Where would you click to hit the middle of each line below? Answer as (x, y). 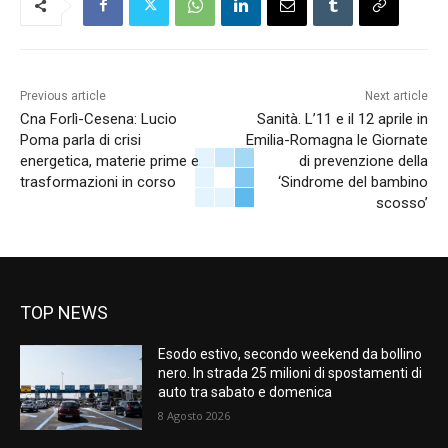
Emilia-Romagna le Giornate (336, 139)
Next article (396, 95)
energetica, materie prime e (109, 160)
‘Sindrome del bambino (352, 181)
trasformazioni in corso (98, 181)
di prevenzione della (363, 160)
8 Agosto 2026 (194, 415)
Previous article (63, 95)
